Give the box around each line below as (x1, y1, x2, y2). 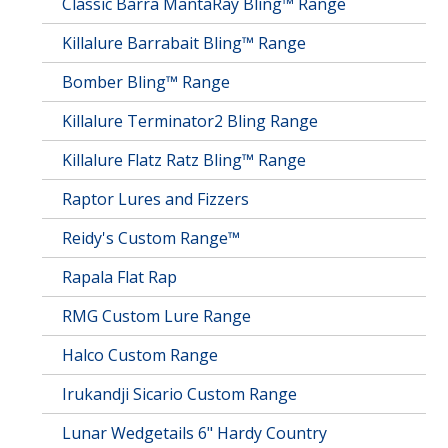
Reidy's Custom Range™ (62, 227, 241, 249)
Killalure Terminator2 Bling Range (62, 110, 319, 132)
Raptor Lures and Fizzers (62, 188, 250, 210)
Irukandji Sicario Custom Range (62, 383, 298, 405)
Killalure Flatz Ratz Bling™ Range (62, 149, 307, 171)
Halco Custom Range (62, 344, 219, 366)
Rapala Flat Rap (62, 266, 178, 288)
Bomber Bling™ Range (62, 71, 231, 93)
